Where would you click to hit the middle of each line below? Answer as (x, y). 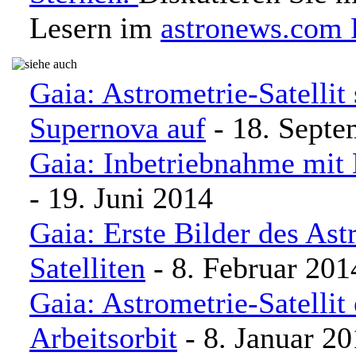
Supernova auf (118, 128)
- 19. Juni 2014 (121, 198)
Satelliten (87, 268)
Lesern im (95, 28)
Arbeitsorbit (103, 338)
